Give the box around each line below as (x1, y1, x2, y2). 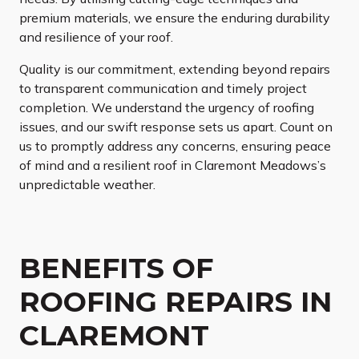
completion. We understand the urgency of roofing (19, 99, 314, 116)
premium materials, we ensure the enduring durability (19, 10, 330, 26)
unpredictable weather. (19, 176, 155, 193)
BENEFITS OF (19, 251, 213, 286)
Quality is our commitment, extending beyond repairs (19, 61, 330, 78)
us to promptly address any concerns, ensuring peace (19, 138, 331, 155)
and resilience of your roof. (19, 29, 173, 46)
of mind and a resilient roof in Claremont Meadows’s (19, 157, 326, 174)
